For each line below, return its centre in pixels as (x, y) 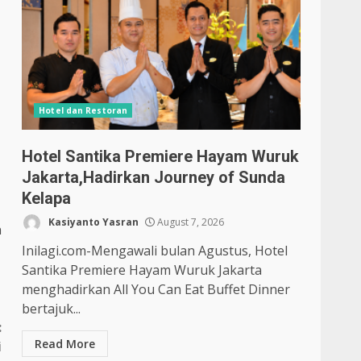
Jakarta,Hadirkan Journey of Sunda (154, 177)
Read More (65, 344)
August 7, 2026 (190, 222)
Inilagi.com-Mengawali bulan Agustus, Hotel (155, 251)
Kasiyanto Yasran (93, 222)
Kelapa (47, 198)
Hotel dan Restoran (83, 110)
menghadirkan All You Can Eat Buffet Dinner (156, 289)
